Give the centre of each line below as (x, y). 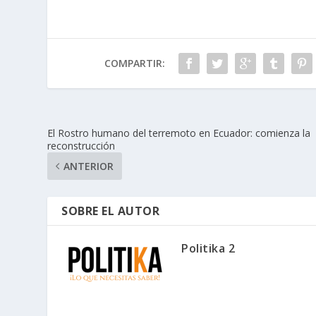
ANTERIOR (89, 166)
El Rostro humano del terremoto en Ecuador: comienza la (179, 133)
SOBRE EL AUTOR (111, 211)
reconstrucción (81, 145)
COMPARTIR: (134, 63)
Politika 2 (208, 248)
